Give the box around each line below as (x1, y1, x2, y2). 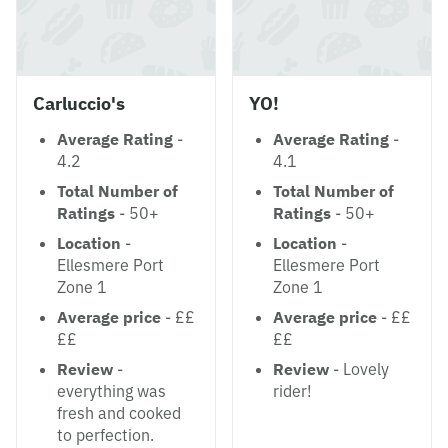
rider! (273, 381, 312, 401)
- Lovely (329, 359, 389, 379)
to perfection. (57, 425, 154, 445)
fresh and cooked (57, 403, 181, 423)
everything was (57, 381, 166, 401)
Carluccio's (33, 92, 125, 115)
